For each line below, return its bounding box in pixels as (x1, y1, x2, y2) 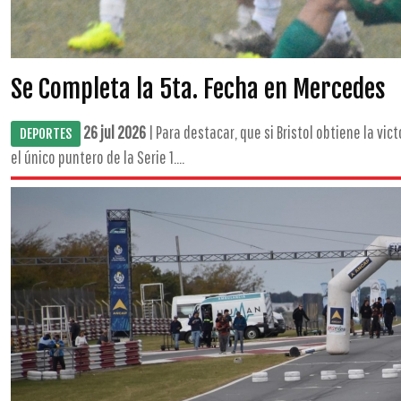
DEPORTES (20, 125, 72, 142)
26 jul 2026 (83, 122, 146, 142)
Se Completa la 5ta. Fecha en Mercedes (11, 73, 386, 105)
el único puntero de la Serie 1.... (11, 147, 184, 167)
